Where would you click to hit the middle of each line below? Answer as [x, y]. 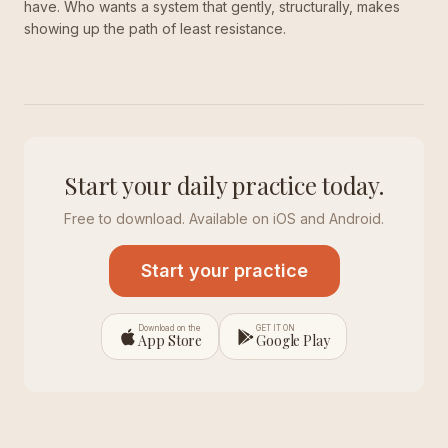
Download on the [170, 328]
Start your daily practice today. [224, 185]
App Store [170, 340]
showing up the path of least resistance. [155, 28]
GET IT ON [276, 328]
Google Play [293, 340]
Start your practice [224, 270]
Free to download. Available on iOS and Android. [224, 218]
